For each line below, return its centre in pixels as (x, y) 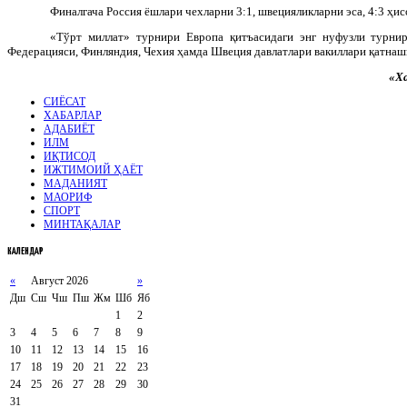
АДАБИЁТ (69, 129)
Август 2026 (60, 280)
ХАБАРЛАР (73, 115)
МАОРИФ (68, 197)
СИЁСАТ (65, 101)
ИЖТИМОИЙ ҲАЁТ (93, 169)
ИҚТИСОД (69, 156)
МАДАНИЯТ (75, 183)
